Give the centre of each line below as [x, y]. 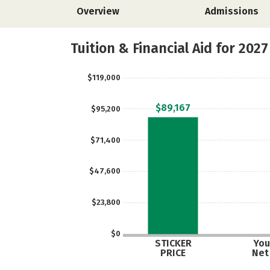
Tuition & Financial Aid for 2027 [169, 48]
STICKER [173, 243]
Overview [98, 11]
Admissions [232, 11]
